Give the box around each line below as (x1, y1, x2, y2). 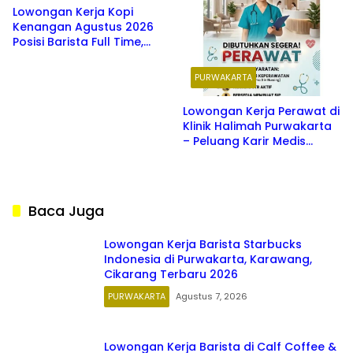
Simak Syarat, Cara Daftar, (13, 49, 165, 65)
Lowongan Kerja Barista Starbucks (104, 236, 302, 253)
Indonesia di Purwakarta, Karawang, (104, 251, 312, 268)
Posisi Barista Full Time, (13, 34, 143, 50)
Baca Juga (28, 200, 104, 221)
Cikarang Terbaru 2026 (104, 266, 238, 283)
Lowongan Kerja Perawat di (183, 102, 340, 119)
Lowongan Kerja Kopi (13, 4, 133, 20)
